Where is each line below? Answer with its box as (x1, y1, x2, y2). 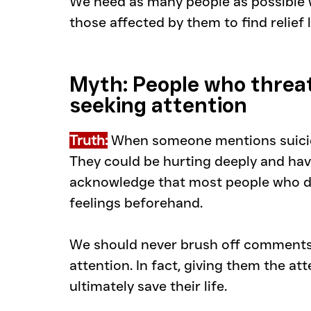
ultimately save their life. (69, 278, 227, 295)
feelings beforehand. (69, 194, 203, 212)
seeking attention (69, 92, 247, 119)
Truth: (69, 132, 108, 149)
